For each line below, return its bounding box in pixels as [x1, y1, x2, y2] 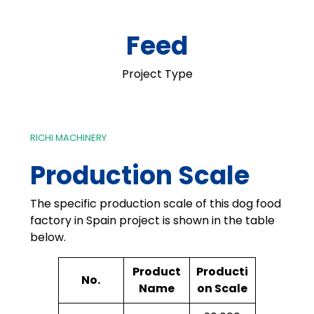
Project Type [121, 65, 193, 82]
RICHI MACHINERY [29, 131, 107, 145]
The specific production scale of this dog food [29, 195, 281, 212]
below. [29, 228, 66, 245]
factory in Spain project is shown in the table [29, 212, 275, 228]
